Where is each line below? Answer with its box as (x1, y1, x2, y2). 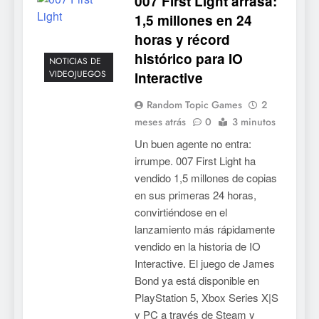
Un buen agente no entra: (134, 135, 251, 151)
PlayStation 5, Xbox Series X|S (134, 289, 278, 305)
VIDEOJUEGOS (49, 68, 106, 81)
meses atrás (134, 114, 186, 129)
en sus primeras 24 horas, (134, 187, 256, 202)
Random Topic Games (146, 97, 242, 112)
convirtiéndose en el (134, 204, 227, 219)
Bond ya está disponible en (134, 272, 259, 288)
